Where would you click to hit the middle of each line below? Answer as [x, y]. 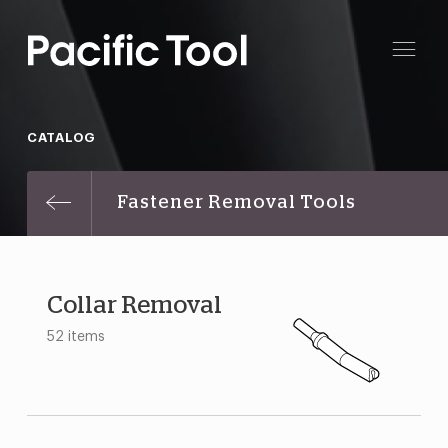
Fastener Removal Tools [236, 203]
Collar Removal [134, 306]
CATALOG [61, 137]
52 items [75, 337]
